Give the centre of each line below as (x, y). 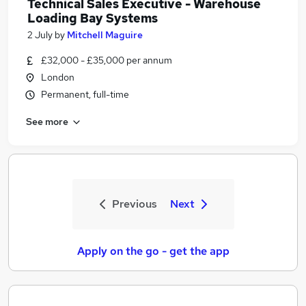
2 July (40, 35)
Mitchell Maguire (105, 35)
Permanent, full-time (85, 94)
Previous (134, 204)
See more (47, 121)
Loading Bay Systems (93, 18)
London (58, 77)
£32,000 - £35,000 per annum (107, 60)
